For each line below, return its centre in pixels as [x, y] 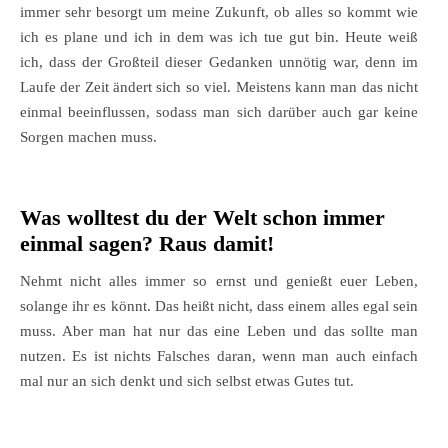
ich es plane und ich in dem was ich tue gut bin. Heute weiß [219, 37]
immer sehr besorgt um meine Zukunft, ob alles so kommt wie [219, 12]
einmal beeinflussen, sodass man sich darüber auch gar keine [219, 112]
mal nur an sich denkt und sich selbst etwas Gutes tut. [187, 381]
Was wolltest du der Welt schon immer [202, 218]
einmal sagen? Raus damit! [147, 244]
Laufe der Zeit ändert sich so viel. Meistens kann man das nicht [219, 87]
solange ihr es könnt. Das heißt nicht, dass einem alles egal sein [219, 306]
